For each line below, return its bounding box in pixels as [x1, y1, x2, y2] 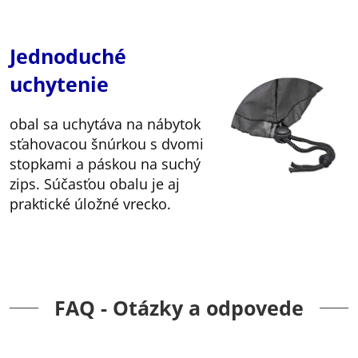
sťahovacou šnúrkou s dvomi [10, 134, 204, 154]
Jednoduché [10, 42, 126, 70]
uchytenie [10, 70, 109, 98]
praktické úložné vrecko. [10, 194, 171, 214]
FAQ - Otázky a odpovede [54, 294, 304, 322]
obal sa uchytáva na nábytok [10, 114, 201, 134]
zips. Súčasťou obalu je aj [10, 174, 180, 194]
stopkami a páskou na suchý [10, 154, 201, 174]
